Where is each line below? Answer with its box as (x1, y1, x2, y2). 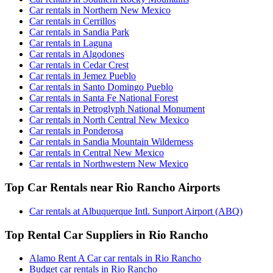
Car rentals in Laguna (29, 38, 112, 49)
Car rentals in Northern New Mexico (29, 5, 171, 16)
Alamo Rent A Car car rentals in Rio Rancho (29, 253, 201, 264)
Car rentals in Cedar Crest (29, 60, 129, 71)
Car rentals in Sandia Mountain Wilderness (29, 136, 193, 147)
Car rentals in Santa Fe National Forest (29, 93, 178, 104)
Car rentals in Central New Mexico (29, 147, 164, 158)
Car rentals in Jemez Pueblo (29, 71, 136, 82)
